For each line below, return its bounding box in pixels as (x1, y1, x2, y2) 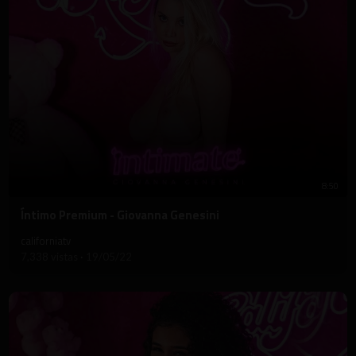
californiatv (21, 232, 71, 249)
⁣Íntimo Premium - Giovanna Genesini (21, 205, 219, 224)
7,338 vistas (21, 250, 80, 263)
